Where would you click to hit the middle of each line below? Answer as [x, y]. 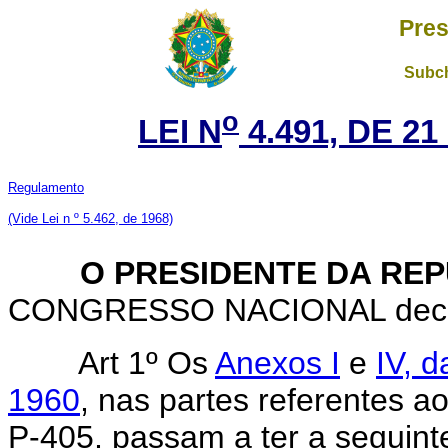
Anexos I [277, 362]
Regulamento [46, 187]
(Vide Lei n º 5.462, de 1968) [90, 218]
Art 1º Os [146, 362]
